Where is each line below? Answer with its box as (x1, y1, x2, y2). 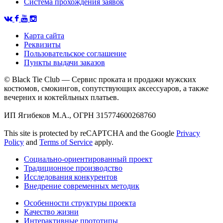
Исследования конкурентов (24, 172, 117, 181)
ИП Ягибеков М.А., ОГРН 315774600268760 (4, 111, 156, 119)
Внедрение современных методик (24, 181, 139, 190)
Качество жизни (24, 207, 79, 216)
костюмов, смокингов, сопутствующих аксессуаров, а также (4, 84, 209, 93)
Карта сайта (24, 31, 64, 40)
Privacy (176, 128, 200, 137)
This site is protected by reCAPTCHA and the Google (4, 128, 176, 137)
